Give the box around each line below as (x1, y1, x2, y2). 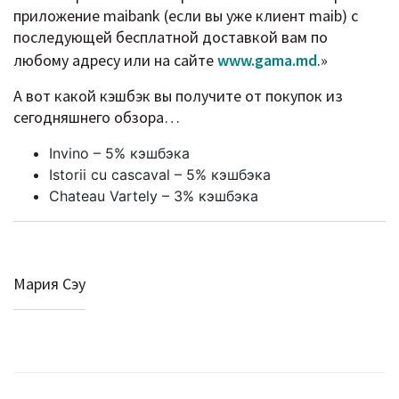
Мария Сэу (13, 273, 85, 294)
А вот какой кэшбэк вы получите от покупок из (13, 85, 343, 106)
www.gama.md (217, 49, 317, 70)
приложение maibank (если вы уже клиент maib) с (13, 4, 358, 26)
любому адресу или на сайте (13, 49, 217, 70)
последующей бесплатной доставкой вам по (13, 26, 328, 47)
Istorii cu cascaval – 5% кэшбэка (49, 165, 271, 183)
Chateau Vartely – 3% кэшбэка (49, 186, 258, 205)
